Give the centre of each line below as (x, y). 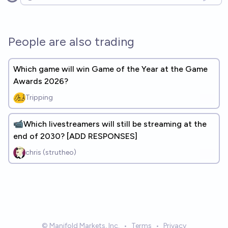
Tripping (39, 97)
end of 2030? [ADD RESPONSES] (75, 136)
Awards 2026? (41, 81)
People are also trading (71, 41)
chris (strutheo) (51, 152)
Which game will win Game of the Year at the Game (110, 69)
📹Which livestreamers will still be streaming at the (110, 124)
